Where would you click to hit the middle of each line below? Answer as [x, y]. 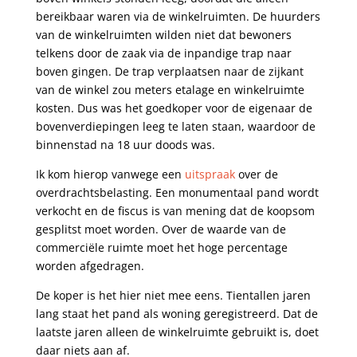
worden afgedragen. [90, 266]
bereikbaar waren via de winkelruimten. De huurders [178, 16]
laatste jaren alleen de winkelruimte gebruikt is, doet [177, 332]
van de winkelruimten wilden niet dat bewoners [163, 35]
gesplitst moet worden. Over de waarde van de [161, 229]
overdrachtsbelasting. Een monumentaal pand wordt [177, 192]
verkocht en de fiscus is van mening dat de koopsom [175, 211]
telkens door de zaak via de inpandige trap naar [163, 53]
